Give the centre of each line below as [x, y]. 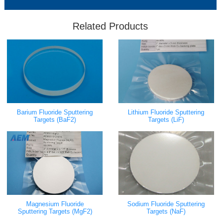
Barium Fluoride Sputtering [55, 112]
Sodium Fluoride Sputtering [166, 204]
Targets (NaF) [166, 212]
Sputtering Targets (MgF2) [55, 212]
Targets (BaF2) [55, 119]
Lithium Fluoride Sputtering [166, 112]
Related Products [110, 26]
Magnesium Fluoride [55, 204]
